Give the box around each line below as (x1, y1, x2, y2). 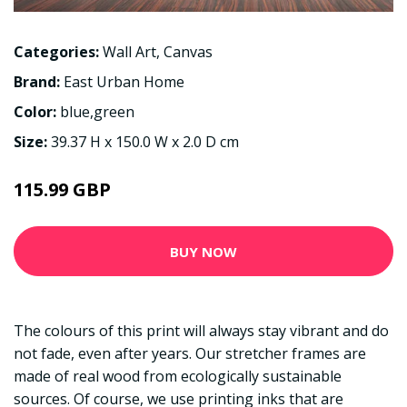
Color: (14, 102, 60, 122)
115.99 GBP (14, 177, 111, 202)
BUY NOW (170, 242, 237, 261)
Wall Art (103, 42, 156, 62)
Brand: (14, 72, 64, 92)
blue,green (60, 102, 134, 122)
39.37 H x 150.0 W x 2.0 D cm (51, 132, 239, 152)
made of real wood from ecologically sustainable (14, 366, 342, 386)
